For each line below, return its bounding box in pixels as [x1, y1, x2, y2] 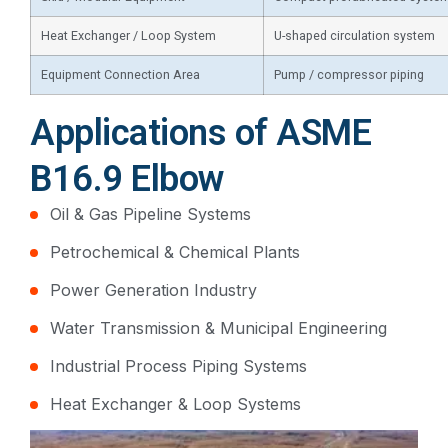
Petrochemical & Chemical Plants [50, 241, 300, 262]
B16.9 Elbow [30, 157, 224, 200]
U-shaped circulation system [274, 27, 435, 43]
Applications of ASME [30, 111, 371, 154]
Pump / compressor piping [274, 66, 424, 82]
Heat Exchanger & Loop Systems [50, 393, 301, 414]
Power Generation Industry [50, 279, 257, 300]
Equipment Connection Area [41, 66, 200, 82]
